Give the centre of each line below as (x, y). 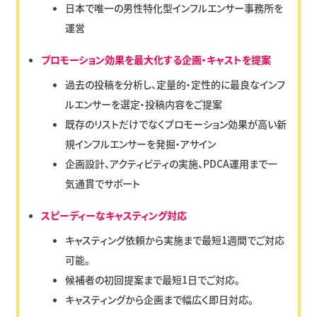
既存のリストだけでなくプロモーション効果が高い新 (176, 123)
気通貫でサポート (103, 183)
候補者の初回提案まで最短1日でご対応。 (153, 279)
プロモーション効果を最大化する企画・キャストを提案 (156, 59)
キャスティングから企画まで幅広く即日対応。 (160, 299)
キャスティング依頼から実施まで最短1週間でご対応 (175, 240)
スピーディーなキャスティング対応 (114, 215)
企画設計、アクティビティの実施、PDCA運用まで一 (172, 163)
